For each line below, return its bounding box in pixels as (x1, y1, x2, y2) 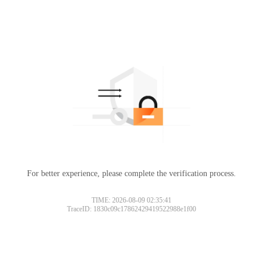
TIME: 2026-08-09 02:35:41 (92, 195, 171, 204)
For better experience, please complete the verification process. (27, 168, 236, 178)
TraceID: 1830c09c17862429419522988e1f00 (67, 204, 196, 213)
